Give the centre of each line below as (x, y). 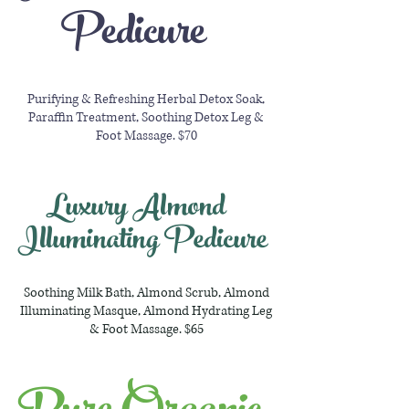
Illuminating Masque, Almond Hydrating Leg (146, 311)
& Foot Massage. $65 (146, 329)
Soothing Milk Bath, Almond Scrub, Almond (146, 293)
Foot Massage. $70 (146, 136)
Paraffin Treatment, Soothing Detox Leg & (146, 117)
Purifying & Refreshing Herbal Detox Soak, (146, 99)
